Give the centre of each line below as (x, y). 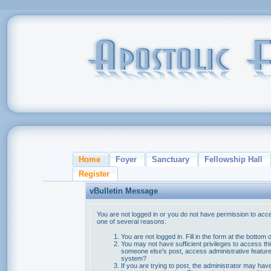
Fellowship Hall (233, 159)
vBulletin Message (123, 191)
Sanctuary (171, 159)
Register (94, 174)
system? (133, 259)
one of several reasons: (131, 221)
